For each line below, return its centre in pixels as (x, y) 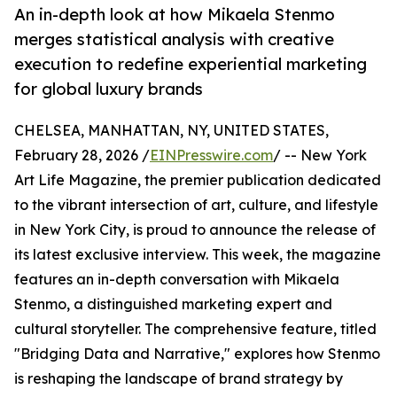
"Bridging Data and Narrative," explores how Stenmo (197, 354)
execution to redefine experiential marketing (191, 64)
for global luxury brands (109, 89)
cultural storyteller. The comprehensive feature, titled (195, 329)
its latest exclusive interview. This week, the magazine (198, 255)
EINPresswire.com (211, 156)
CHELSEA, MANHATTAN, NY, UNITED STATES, (171, 131)
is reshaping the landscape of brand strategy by (179, 379)
